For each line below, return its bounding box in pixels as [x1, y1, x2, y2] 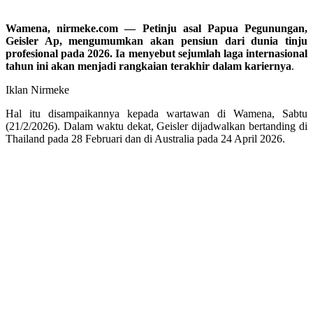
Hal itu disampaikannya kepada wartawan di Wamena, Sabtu [6, 107, 307, 119]
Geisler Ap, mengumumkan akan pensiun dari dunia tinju [6, 34, 307, 47]
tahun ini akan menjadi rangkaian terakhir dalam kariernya [6, 59, 291, 72]
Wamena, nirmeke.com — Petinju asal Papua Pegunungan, [6, 22, 307, 34]
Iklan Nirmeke [6, 83, 69, 96]
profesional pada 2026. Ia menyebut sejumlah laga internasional [6, 47, 307, 59]
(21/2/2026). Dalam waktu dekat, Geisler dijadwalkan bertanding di [6, 119, 307, 132]
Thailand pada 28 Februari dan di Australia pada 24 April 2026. [6, 132, 285, 145]
